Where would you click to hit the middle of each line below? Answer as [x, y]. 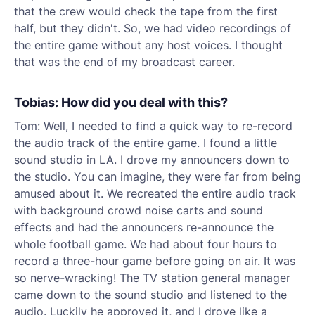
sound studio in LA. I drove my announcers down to [152, 160]
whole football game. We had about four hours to [146, 244]
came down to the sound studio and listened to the [150, 295]
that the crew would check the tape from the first [146, 11]
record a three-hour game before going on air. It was [155, 261]
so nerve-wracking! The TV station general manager [152, 278]
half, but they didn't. [67, 28]
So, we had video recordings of [206, 28]
